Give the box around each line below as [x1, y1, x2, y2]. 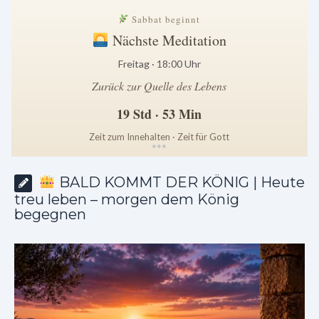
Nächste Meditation [108, 30, 226, 50]
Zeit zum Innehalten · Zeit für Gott [89, 130, 230, 142]
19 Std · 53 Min [117, 104, 202, 123]
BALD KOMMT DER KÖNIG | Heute [55, 173, 305, 191]
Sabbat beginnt [129, 12, 201, 26]
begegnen [14, 205, 86, 223]
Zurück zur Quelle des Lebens [92, 78, 227, 93]
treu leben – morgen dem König [14, 190, 239, 208]
